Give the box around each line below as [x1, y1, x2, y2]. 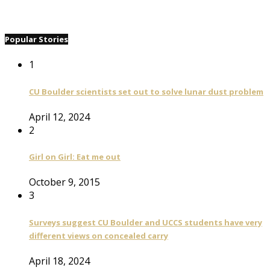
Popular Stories [5, 34, 68, 45]
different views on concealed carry [29, 230, 168, 241]
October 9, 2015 [29, 175, 100, 189]
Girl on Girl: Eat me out [29, 151, 121, 163]
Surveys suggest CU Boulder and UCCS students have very [29, 216, 262, 228]
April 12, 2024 [29, 110, 90, 124]
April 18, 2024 [29, 254, 90, 268]
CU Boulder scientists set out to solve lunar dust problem [29, 86, 263, 97]
